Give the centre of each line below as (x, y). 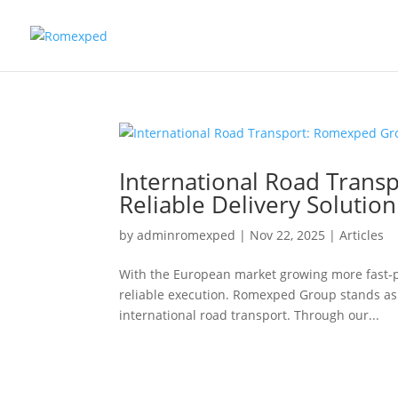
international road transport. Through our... (250, 315)
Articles (362, 235)
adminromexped (187, 235)
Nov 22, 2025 (288, 235)
